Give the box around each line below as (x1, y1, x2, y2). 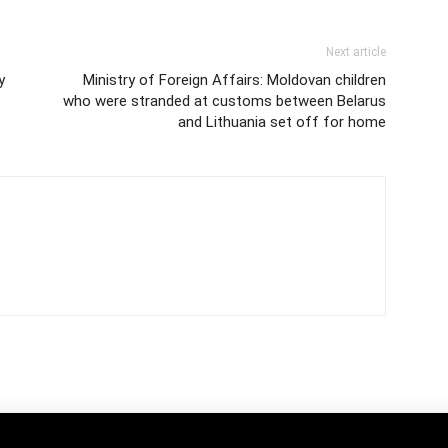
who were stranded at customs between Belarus (63, 91, 386, 110)
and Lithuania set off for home (178, 112, 386, 131)
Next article (326, 44, 386, 59)
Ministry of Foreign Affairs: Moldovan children (83, 70, 386, 89)
